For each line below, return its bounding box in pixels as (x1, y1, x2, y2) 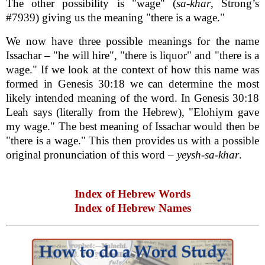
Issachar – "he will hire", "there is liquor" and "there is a (6, 49, 259, 62)
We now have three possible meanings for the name (6, 34, 259, 47)
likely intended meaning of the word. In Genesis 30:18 (6, 91, 259, 104)
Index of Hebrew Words (75, 187, 190, 200)
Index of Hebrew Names (74, 201, 191, 214)
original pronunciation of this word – (6, 148, 177, 161)
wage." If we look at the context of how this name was (6, 63, 259, 76)
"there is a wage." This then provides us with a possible (6, 134, 259, 147)
